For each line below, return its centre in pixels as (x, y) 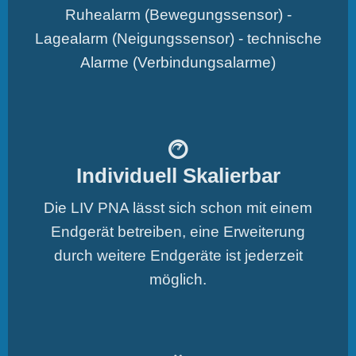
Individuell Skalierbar (178, 175)
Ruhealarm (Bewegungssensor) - (178, 14)
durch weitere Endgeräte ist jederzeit (178, 255)
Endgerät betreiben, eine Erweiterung (178, 231)
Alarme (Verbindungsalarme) (178, 62)
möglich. (178, 279)
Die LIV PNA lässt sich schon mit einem (178, 207)
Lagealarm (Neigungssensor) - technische (178, 38)
